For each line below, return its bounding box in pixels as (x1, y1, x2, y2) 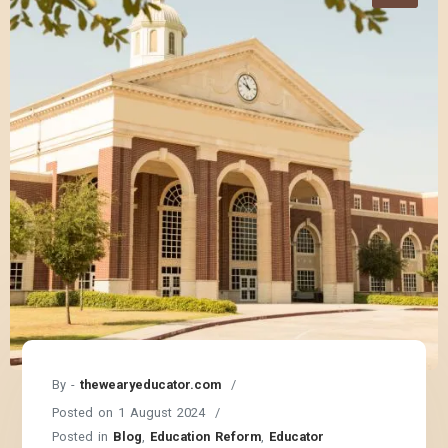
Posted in (52, 428, 114, 444)
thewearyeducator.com (80, 376, 222, 392)
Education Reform (150, 428, 262, 444)
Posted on (52, 404, 119, 420)
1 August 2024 (118, 404, 206, 420)
